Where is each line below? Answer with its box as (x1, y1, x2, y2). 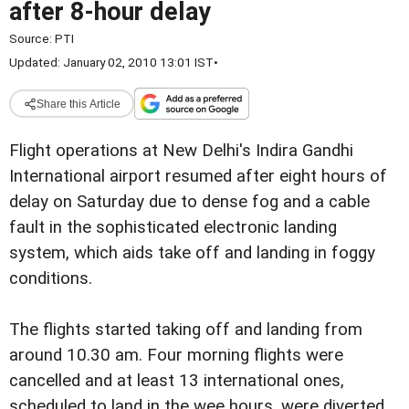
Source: (9, 31, 55, 46)
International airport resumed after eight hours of (9, 166, 387, 186)
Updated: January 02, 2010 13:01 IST (9, 55, 214, 69)
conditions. (9, 268, 92, 288)
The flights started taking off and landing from (9, 320, 362, 341)
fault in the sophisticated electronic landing (9, 217, 337, 237)
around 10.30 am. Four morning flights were (9, 345, 343, 366)
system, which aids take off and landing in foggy (9, 243, 375, 263)
